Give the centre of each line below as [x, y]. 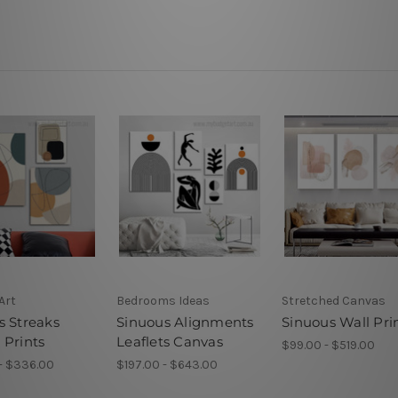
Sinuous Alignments [185, 322]
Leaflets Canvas [170, 341]
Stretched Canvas [334, 300]
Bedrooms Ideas [163, 300]
